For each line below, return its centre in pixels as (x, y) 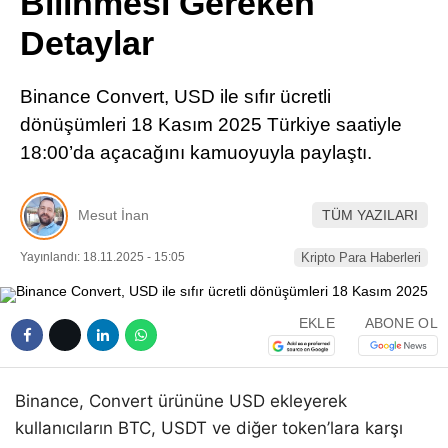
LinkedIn (330, 81)
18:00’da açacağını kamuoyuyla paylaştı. (196, 152)
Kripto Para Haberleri (361, 257)
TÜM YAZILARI (370, 215)
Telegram (331, 137)
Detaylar (87, 43)
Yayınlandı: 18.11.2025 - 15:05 (102, 256)
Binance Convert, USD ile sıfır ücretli (175, 96)
